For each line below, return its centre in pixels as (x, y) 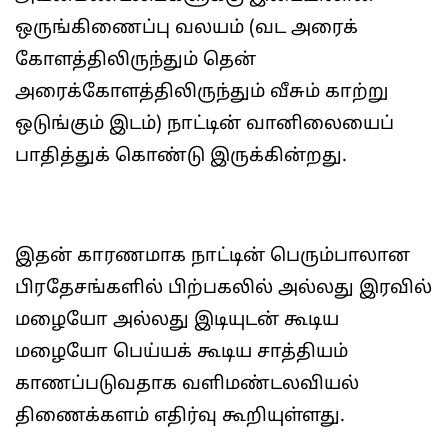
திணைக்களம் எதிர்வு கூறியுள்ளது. (180, 416)
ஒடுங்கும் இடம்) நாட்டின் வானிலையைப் (204, 124)
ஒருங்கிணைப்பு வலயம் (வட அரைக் (186, 28)
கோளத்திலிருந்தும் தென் (135, 60)
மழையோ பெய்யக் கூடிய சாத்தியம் (181, 352)
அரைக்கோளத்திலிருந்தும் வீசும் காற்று (201, 92)
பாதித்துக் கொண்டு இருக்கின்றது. (181, 156)
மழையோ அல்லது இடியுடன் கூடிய (177, 320)
